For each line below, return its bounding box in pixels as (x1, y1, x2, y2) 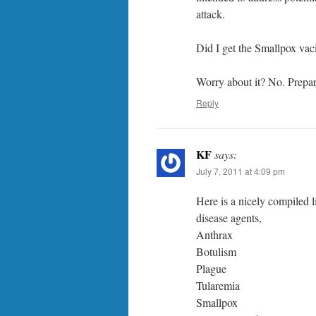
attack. (196, 6, 225, 21)
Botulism (196, 244, 236, 259)
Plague (196, 261, 226, 276)
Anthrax (196, 227, 233, 242)
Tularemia (196, 278, 240, 293)
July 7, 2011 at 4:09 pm (196, 165, 285, 177)
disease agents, (196, 210, 262, 225)
